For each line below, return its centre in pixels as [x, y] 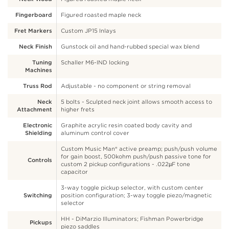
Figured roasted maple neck [101, 15]
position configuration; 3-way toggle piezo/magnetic [136, 195]
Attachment [35, 109]
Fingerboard [34, 15]
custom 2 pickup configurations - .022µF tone [125, 164]
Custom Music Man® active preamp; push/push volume [139, 149]
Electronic [38, 125]
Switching [38, 195]
